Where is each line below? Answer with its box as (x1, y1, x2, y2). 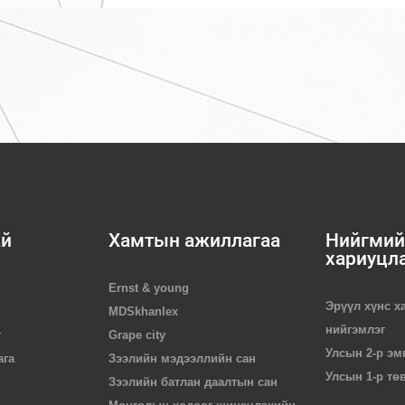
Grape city (108, 328, 165, 342)
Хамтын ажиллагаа (108, 230, 280, 251)
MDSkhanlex (108, 305, 178, 318)
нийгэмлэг (325, 323, 385, 336)
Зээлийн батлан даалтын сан (108, 375, 278, 389)
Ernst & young (108, 281, 189, 295)
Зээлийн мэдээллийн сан (108, 352, 256, 365)
